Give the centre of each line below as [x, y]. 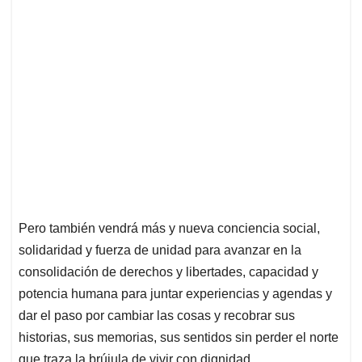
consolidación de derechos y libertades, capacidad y [168, 272]
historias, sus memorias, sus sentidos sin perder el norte [179, 338]
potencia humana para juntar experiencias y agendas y [175, 294]
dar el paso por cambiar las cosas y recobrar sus [157, 316]
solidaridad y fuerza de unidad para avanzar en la [160, 250]
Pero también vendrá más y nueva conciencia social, [169, 229]
